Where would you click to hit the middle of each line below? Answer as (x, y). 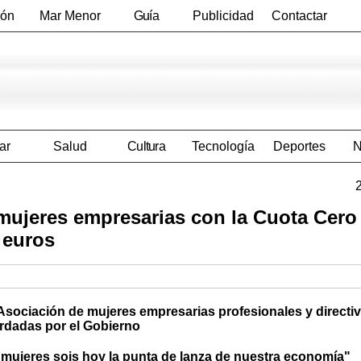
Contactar (299, 16)
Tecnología (223, 147)
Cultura (146, 147)
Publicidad (223, 16)
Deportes (299, 147)
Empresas (146, 47)
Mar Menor (70, 16)
